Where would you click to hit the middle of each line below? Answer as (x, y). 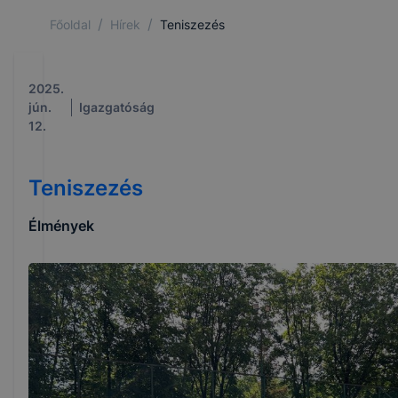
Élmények (61, 226)
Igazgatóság (117, 107)
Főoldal (70, 24)
